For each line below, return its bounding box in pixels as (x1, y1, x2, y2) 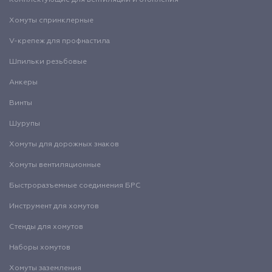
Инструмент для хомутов (9, 203, 99, 210)
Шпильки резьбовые (9, 58, 87, 66)
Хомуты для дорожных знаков (9, 141, 119, 148)
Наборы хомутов (9, 244, 70, 251)
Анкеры (9, 79, 38, 86)
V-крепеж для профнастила (9, 38, 110, 45)
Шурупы (9, 120, 40, 127)
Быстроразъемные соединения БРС (9, 182, 141, 189)
